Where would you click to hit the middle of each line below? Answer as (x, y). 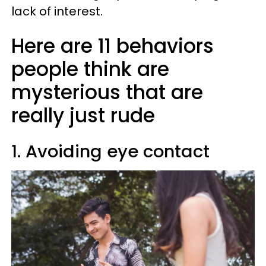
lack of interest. (57, 11)
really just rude (83, 115)
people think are (90, 69)
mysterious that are (107, 92)
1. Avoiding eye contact (110, 151)
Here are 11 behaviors (113, 46)
